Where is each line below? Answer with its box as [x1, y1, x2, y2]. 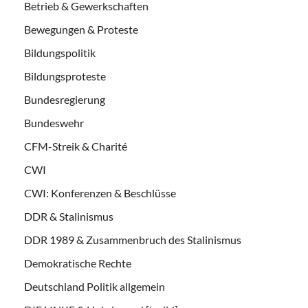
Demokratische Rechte [24, 256, 131, 269]
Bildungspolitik [24, 45, 96, 59]
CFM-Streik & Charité [24, 139, 127, 153]
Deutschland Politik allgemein [24, 279, 165, 293]
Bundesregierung [24, 92, 105, 106]
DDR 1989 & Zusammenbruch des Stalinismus [24, 232, 241, 246]
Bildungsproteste [24, 69, 106, 82]
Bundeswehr [24, 115, 84, 129]
